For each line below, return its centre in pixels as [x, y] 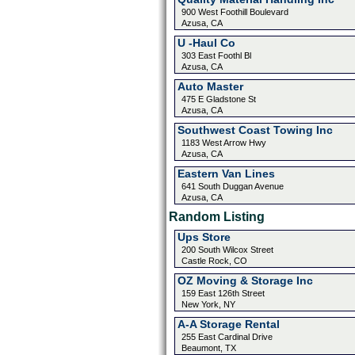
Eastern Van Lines [226, 174]
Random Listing [216, 217]
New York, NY [208, 304]
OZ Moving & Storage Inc [245, 281]
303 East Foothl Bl [216, 55]
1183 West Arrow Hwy [223, 143]
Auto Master [210, 86]
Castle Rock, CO [214, 261]
